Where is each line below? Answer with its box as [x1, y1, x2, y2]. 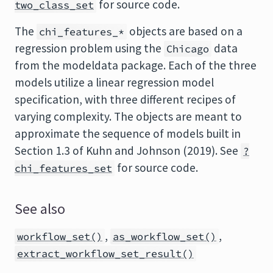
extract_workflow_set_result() [17, 247, 194, 260]
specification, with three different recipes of [15, 92, 236, 107]
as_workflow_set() [113, 230, 216, 243]
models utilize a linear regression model [15, 75, 214, 90]
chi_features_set [15, 161, 112, 175]
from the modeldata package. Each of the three [15, 58, 257, 73]
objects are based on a [127, 24, 243, 38]
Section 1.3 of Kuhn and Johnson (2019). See [15, 143, 241, 158]
